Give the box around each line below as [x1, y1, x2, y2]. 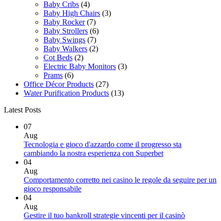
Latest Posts [4, 106, 41, 114]
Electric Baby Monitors [43, 62, 116, 71]
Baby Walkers [43, 44, 87, 53]
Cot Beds [43, 53, 73, 62]
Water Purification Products [24, 89, 109, 97]
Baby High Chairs [43, 9, 100, 17]
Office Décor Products [24, 80, 94, 88]
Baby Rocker [43, 18, 85, 26]
